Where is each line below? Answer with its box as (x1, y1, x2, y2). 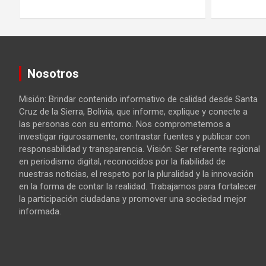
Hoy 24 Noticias (95, 217, 153, 227)
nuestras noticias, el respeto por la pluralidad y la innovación (19, 169, 254, 180)
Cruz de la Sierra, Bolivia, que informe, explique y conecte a (19, 106, 248, 118)
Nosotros (27, 66, 79, 81)
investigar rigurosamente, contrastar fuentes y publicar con (19, 131, 250, 142)
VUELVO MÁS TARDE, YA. (39, 200, 187, 216)
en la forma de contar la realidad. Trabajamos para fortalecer (19, 181, 256, 192)
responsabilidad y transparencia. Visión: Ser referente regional (19, 144, 260, 155)
